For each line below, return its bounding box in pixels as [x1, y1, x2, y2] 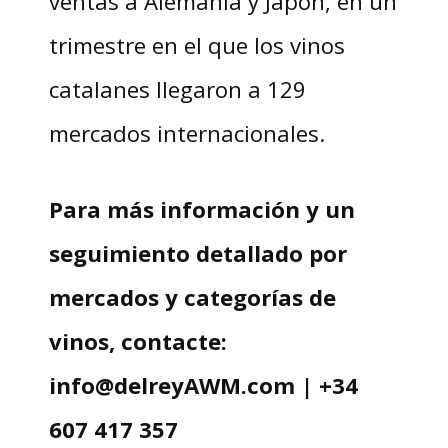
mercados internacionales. [48, 117, 325, 148]
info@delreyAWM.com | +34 [48, 369, 358, 400]
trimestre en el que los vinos [48, 29, 345, 60]
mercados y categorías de [48, 281, 336, 312]
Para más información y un [48, 193, 355, 224]
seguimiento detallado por [48, 237, 347, 268]
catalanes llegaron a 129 [48, 73, 306, 104]
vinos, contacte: [48, 325, 227, 356]
